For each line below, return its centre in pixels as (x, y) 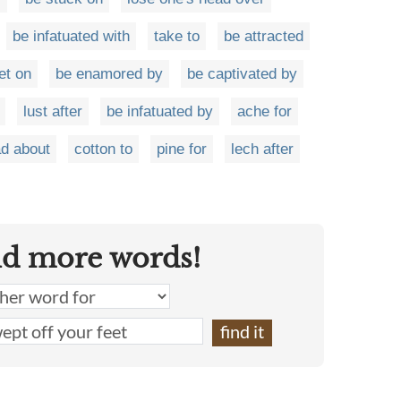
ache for (264, 111)
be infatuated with (71, 36)
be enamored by (109, 74)
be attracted (264, 36)
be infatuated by (160, 111)
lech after (262, 149)
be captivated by (242, 74)
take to (177, 36)
